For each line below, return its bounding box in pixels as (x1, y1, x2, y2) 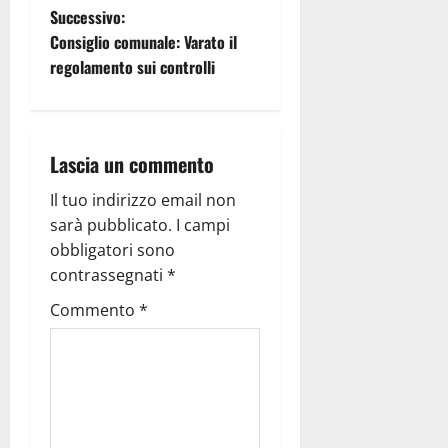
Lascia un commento (50, 148, 214, 179)
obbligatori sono (50, 238, 175, 261)
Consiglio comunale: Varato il (50, 29, 237, 54)
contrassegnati (50, 263, 167, 286)
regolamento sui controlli (50, 54, 215, 79)
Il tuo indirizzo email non (50, 188, 236, 211)
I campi (176, 213, 230, 236)
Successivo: (50, 4, 125, 29)
